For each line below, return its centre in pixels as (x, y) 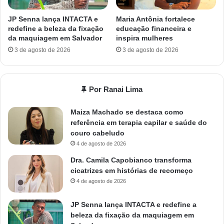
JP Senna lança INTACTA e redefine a (133, 204)
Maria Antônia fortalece (155, 19)
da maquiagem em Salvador (55, 38)
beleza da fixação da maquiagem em (132, 215)
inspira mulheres (144, 38)
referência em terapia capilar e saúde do (139, 122)
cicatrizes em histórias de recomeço (132, 170)
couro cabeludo (97, 133)
